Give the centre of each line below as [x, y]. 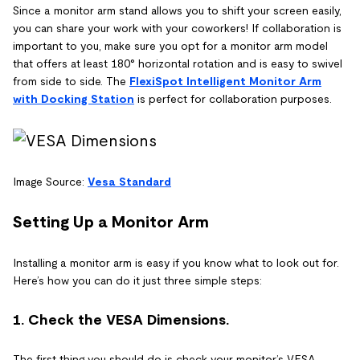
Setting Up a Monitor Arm [111, 221]
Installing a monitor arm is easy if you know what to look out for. [176, 262]
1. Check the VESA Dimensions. [121, 319]
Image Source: [50, 181]
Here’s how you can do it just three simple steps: [137, 280]
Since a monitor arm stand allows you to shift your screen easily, [177, 11]
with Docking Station [74, 99]
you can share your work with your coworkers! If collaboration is [177, 29]
